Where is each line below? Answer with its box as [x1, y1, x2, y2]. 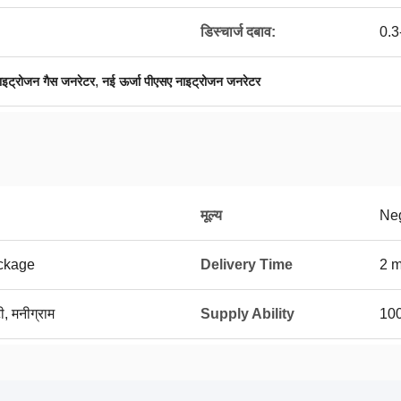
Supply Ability [200, 306, 294, 321]
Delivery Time [200, 257, 293, 272]
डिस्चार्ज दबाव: [200, 24, 276, 39]
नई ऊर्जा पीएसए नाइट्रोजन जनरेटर [102, 74, 260, 89]
